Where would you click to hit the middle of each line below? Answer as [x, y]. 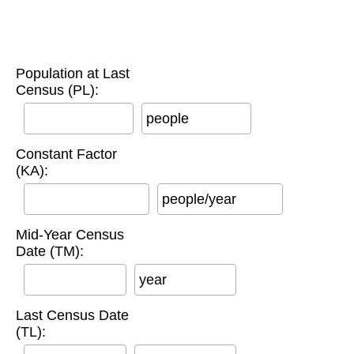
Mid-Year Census [70, 235]
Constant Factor [66, 154]
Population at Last [73, 74]
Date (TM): [50, 252]
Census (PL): [57, 90]
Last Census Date [72, 316]
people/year [199, 200]
